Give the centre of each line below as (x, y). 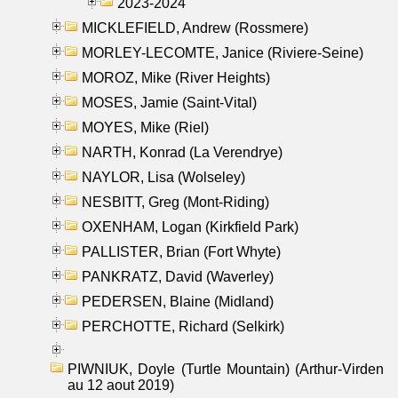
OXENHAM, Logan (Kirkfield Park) (190, 227)
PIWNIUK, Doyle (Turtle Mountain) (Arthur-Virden (226, 369)
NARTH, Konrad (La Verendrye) (182, 152)
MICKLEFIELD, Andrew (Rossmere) (195, 28)
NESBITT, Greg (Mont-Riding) (175, 202)
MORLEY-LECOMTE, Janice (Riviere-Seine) (223, 52)
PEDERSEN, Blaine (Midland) (178, 301)
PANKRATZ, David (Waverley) (178, 276)
